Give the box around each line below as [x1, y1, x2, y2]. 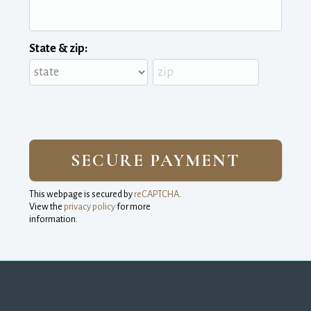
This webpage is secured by [29, 189, 134, 199]
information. [29, 214, 78, 224]
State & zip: [29, 42, 87, 55]
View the [29, 201, 64, 212]
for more [115, 201, 151, 212]
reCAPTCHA [134, 189, 179, 199]
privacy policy [64, 201, 115, 212]
